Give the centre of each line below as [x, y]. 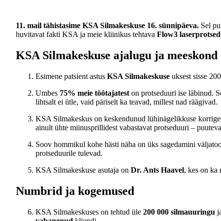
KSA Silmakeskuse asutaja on [83, 170]
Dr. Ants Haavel [157, 170]
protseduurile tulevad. [69, 153]
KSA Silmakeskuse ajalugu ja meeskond [117, 55]
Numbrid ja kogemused [75, 191]
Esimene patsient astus [71, 76]
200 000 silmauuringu [179, 212]
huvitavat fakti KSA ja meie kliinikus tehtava [86, 34]
